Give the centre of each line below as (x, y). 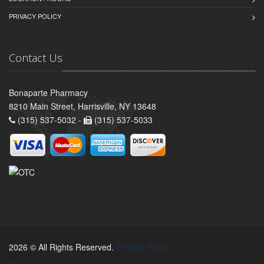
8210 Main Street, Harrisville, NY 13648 (82, 106)
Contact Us (36, 58)
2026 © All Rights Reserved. (62, 247)
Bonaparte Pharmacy (48, 93)
